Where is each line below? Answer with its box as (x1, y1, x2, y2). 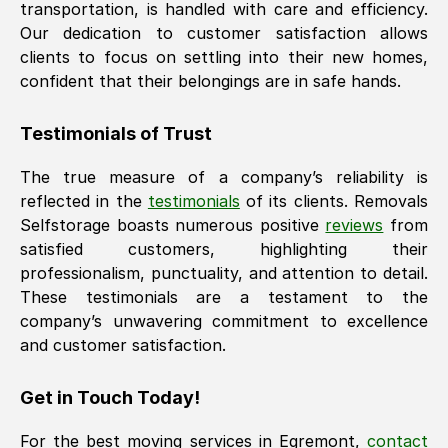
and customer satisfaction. (20, 335, 226, 355)
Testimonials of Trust (20, 123, 212, 144)
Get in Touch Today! (20, 387, 200, 408)
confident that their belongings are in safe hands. (20, 71, 401, 91)
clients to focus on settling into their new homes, (20, 47, 428, 67)
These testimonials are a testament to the (20, 287, 428, 307)
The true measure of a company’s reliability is (20, 167, 428, 187)
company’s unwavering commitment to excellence (20, 311, 428, 331)
